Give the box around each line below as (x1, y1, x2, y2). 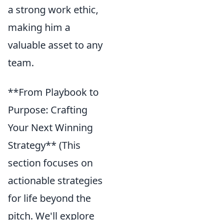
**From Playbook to (8, 85, 99, 99)
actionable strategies (8, 173, 103, 187)
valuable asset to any (8, 38, 103, 52)
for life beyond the (8, 191, 91, 205)
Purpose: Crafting (8, 103, 87, 116)
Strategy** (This (8, 138, 81, 152)
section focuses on (8, 156, 93, 169)
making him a (8, 20, 70, 34)
